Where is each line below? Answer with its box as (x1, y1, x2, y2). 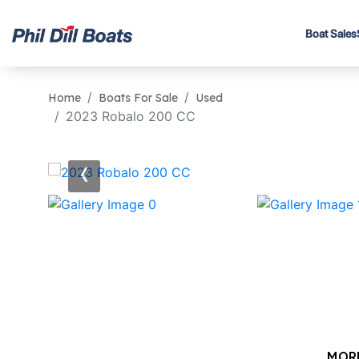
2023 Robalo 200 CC (66, 108, 196, 124)
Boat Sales (305, 26, 357, 40)
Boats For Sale (99, 91, 178, 105)
